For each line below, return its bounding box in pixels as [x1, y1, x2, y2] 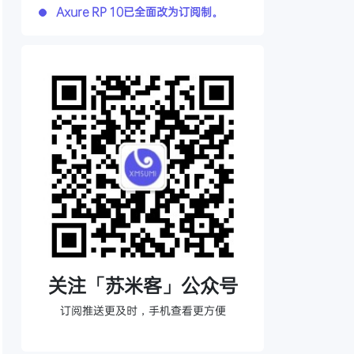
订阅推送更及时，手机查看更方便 [59, 303, 226, 318]
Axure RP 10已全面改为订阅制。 [56, 4, 224, 20]
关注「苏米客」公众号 [47, 273, 238, 298]
